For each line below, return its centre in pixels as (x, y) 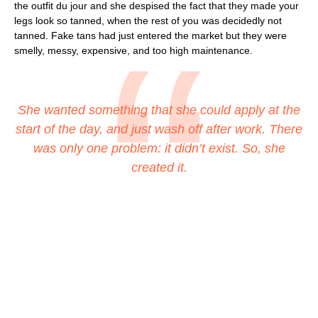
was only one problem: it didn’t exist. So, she (159, 148)
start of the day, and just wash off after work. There (159, 129)
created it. (159, 168)
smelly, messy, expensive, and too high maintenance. (133, 50)
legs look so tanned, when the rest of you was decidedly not (148, 21)
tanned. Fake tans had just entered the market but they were (150, 35)
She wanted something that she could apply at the (159, 110)
